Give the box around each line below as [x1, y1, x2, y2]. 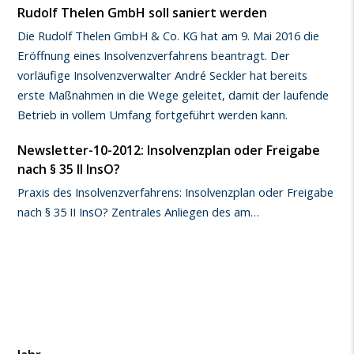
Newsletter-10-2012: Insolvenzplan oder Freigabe [17, 141, 321, 159]
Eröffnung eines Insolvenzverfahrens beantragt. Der [17, 47, 291, 63]
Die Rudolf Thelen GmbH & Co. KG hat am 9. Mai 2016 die [17, 27, 320, 43]
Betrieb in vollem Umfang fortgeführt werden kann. [17, 106, 288, 122]
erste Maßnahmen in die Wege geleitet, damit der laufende [17, 86, 330, 103]
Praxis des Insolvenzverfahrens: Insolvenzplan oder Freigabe [17, 183, 334, 200]
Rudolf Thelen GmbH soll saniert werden [17, 3, 268, 21]
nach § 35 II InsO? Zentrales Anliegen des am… [17, 203, 260, 220]
